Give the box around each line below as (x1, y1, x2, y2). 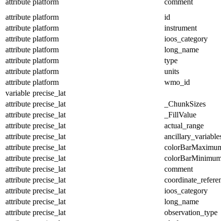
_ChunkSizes (164, 99, 206, 108)
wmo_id (164, 77, 190, 86)
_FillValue (164, 110, 196, 119)
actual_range (164, 121, 204, 130)
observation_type (164, 208, 218, 217)
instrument (164, 23, 197, 32)
